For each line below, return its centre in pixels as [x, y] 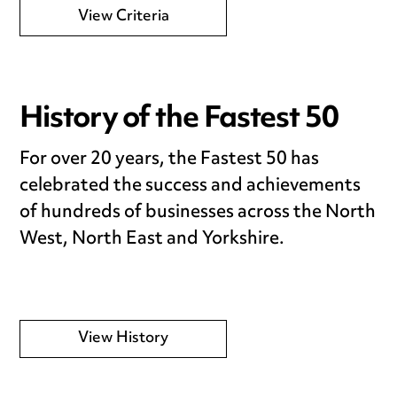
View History [124, 338]
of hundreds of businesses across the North [198, 213]
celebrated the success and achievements [191, 186]
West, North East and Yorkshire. [152, 239]
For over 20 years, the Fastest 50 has [170, 160]
